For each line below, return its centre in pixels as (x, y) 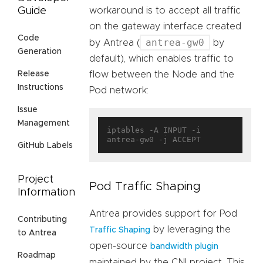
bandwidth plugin (184, 247)
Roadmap (37, 256)
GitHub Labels (45, 146)
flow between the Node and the (162, 75)
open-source (120, 246)
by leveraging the (190, 230)
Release (33, 74)
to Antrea (37, 233)
